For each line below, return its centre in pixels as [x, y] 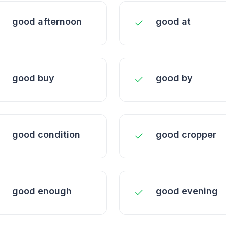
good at [173, 21]
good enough [42, 191]
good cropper [186, 134]
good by [174, 78]
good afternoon [47, 21]
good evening [187, 191]
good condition [46, 134]
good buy [33, 78]
